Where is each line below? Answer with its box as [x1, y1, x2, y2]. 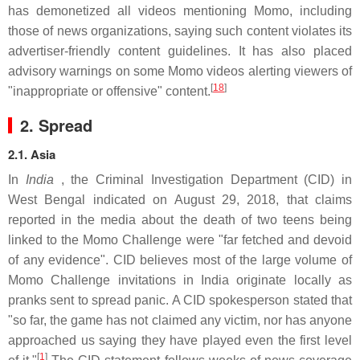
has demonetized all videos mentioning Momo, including [8, 4, 352, 18]
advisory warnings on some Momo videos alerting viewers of [8, 64, 352, 78]
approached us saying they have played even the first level [8, 333, 352, 347]
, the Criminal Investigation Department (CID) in [53, 173, 352, 186]
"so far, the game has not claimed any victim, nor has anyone [8, 313, 352, 327]
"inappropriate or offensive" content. [8, 84, 211, 98]
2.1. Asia [8, 145, 55, 163]
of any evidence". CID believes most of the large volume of [8, 253, 352, 267]
